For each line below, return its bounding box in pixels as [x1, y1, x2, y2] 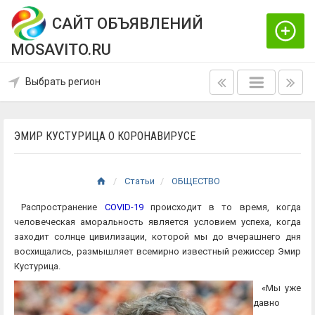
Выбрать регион [25, 76, 101, 87]
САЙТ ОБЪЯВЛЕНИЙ [52, 14, 203, 32]
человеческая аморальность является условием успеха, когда [14, 217, 301, 227]
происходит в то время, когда [143, 202, 302, 212]
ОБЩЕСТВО [171, 176, 220, 186]
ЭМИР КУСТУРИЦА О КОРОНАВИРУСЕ [14, 129, 195, 143]
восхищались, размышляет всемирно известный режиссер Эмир [14, 246, 301, 257]
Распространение [14, 202, 105, 212]
